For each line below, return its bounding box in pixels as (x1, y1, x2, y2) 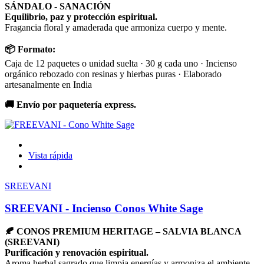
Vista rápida (28, 150, 72, 160)
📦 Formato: (5, 44, 55, 54)
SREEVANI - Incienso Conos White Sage (5, 202, 203, 215)
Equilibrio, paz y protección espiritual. (5, 11, 157, 22)
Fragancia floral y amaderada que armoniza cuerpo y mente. (5, 22, 227, 32)
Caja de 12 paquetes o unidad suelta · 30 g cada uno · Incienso (5, 58, 237, 68)
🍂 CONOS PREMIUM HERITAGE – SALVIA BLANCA (5, 226, 241, 236)
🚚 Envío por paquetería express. (5, 99, 136, 110)
